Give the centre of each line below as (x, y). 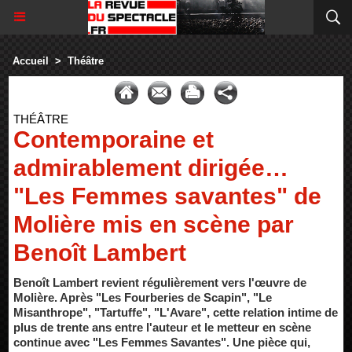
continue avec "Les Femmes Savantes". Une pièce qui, (162, 342)
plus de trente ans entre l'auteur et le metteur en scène (162, 327)
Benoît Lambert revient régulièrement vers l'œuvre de (160, 282)
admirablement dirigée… (151, 168)
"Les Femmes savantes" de (167, 196)
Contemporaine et (114, 139)
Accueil (31, 61)
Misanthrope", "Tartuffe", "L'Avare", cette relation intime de (176, 312)
